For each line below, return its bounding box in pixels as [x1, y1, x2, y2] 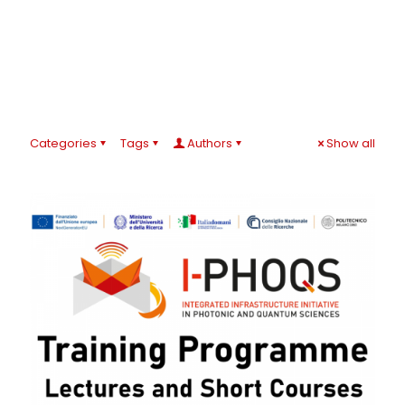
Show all [326, 135, 375, 152]
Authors [187, 135, 232, 152]
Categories [30, 135, 97, 152]
